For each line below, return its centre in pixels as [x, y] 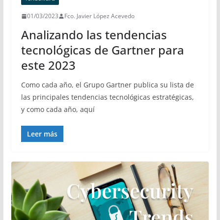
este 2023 [48, 65]
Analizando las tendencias [94, 35]
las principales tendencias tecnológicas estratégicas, [107, 97]
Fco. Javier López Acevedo [99, 16]
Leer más [42, 134]
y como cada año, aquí [58, 110]
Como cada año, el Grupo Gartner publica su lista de [107, 85]
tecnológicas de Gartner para [102, 50]
